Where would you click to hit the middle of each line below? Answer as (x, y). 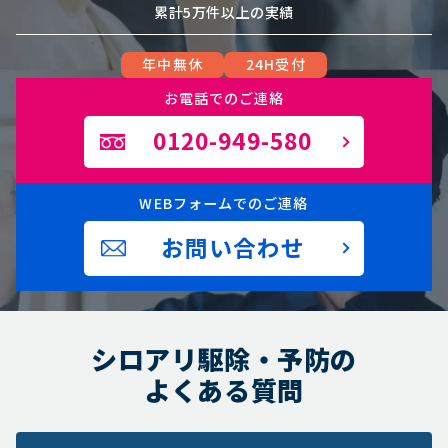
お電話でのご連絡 (224, 97)
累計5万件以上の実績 (224, 12)
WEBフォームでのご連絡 (224, 203)
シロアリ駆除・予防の (224, 359)
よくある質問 (224, 390)
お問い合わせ (233, 248)
